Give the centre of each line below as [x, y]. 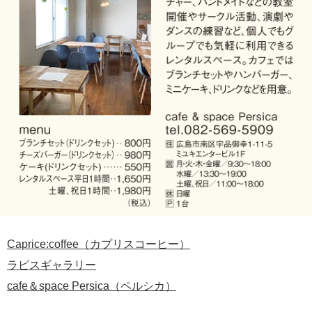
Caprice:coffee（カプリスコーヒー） [99, 244]
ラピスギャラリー [52, 265]
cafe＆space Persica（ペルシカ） [92, 286]
